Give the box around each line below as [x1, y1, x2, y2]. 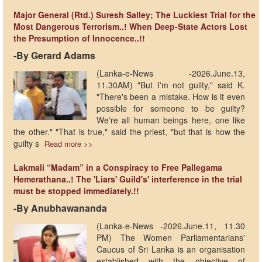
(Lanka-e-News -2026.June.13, [96, 67, 246, 79]
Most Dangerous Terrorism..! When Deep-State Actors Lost [13, 20, 247, 32]
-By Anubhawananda [13, 201, 107, 215]
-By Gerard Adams [13, 48, 95, 62]
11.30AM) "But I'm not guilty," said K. [96, 78, 246, 91]
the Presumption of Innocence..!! [13, 32, 145, 44]
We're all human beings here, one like [96, 113, 246, 126]
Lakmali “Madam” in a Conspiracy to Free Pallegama [13, 161, 222, 173]
